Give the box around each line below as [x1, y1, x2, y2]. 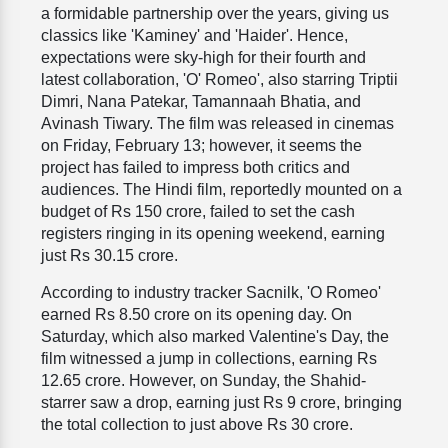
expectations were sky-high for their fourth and [41, 49, 366, 67]
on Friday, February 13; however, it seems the [41, 137, 362, 155]
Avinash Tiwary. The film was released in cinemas [41, 115, 394, 133]
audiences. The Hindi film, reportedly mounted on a [41, 181, 402, 199]
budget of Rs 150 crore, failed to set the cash [41, 203, 355, 221]
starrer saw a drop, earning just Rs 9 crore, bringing [41, 394, 402, 412]
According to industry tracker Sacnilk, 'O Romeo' [41, 284, 381, 302]
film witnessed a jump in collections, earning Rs [41, 350, 377, 368]
